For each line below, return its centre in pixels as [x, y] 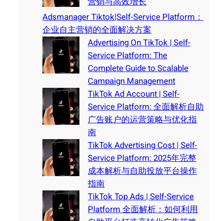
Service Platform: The [128, 56]
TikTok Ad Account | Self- [134, 94]
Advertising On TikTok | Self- [139, 43]
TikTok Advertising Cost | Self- [143, 146]
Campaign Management [132, 81]
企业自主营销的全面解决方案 [97, 30]
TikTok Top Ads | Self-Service [141, 197]
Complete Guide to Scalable [138, 69]
